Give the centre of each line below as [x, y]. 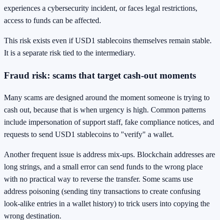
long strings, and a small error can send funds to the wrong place [103, 167]
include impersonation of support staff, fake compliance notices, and [109, 122]
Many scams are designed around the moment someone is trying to [107, 98]
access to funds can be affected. [53, 21]
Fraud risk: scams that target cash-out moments [100, 75]
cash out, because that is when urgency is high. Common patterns [105, 110]
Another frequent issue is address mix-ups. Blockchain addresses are [110, 155]
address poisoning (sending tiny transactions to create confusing [102, 192]
